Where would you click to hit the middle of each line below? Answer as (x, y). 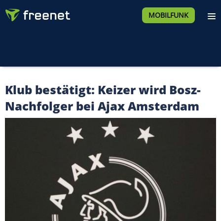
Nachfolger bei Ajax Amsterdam (102, 106)
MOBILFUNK (168, 15)
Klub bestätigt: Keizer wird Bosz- (103, 90)
